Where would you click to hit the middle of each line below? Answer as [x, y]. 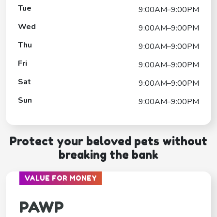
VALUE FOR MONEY [61, 178]
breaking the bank [108, 155]
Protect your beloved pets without [108, 141]
